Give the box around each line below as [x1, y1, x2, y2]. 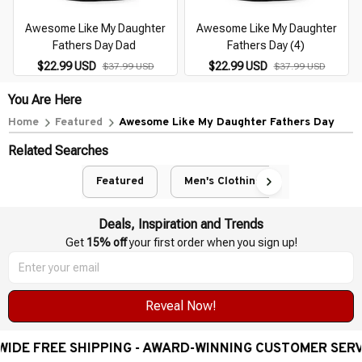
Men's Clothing [183, 175, 262, 189]
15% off [86, 236, 127, 250]
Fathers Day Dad [53, 39, 136, 53]
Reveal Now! [145, 298, 217, 314]
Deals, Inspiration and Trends [99, 217, 263, 233]
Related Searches [8, 143, 108, 159]
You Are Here [8, 92, 82, 108]
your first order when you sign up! [126, 236, 297, 250]
